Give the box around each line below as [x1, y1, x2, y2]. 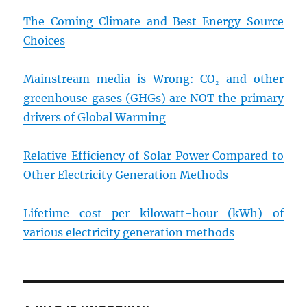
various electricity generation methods [23, 225, 235, 240]
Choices [23, 34, 66, 48]
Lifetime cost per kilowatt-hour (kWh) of [23, 206, 284, 221]
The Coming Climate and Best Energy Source [23, 14, 284, 29]
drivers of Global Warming [23, 110, 167, 125]
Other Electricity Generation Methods [23, 168, 229, 182]
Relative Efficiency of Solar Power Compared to [23, 149, 284, 163]
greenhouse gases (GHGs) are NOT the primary [23, 91, 284, 106]
